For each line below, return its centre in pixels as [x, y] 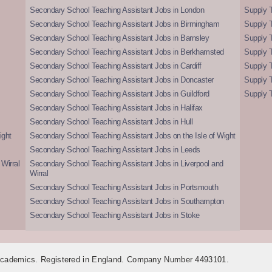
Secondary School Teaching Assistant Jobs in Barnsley [120, 38]
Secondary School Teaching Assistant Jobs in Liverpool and [127, 163]
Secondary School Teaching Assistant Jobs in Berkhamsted [127, 52]
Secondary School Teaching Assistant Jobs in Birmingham [125, 24]
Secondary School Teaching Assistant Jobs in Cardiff [116, 66]
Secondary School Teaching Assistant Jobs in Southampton [127, 201]
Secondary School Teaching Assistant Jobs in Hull [111, 121]
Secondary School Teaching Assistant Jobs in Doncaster [122, 80]
